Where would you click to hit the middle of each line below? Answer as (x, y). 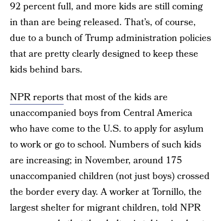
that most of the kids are (116, 97)
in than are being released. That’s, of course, (103, 22)
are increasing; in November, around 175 (96, 161)
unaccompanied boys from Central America (101, 113)
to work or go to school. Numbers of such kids (106, 145)
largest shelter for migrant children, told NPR (105, 208)
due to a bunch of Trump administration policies (110, 38)
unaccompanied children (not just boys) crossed (110, 176)
